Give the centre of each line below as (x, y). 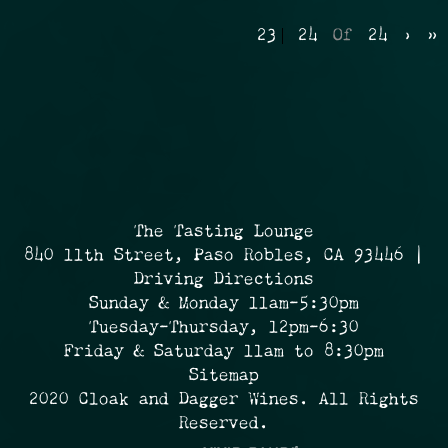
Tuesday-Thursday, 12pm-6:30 (224, 328)
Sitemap (224, 376)
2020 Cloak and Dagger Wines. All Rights (224, 400)
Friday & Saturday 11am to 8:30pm (224, 352)
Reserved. (224, 424)
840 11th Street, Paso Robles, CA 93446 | (224, 256)
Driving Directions (224, 280)
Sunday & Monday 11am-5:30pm (224, 304)
